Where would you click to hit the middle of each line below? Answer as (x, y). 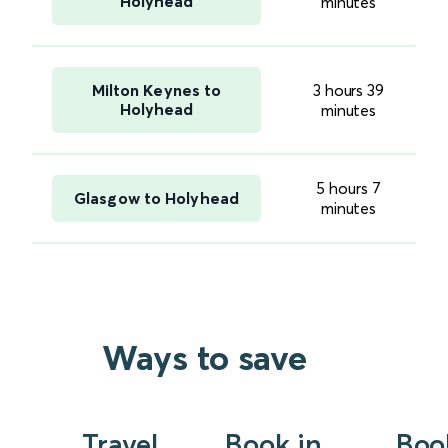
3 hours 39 (348, 90)
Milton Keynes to (156, 90)
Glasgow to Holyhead (156, 198)
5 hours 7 (348, 188)
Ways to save (205, 358)
